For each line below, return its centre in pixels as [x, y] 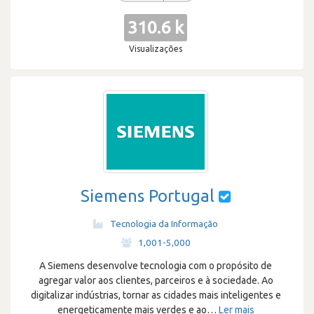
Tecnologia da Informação [164, 224]
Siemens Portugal [148, 196]
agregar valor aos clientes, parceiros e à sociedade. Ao [156, 280]
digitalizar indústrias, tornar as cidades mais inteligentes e [156, 295]
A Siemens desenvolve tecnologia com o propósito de [156, 266]
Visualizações [156, 49]
